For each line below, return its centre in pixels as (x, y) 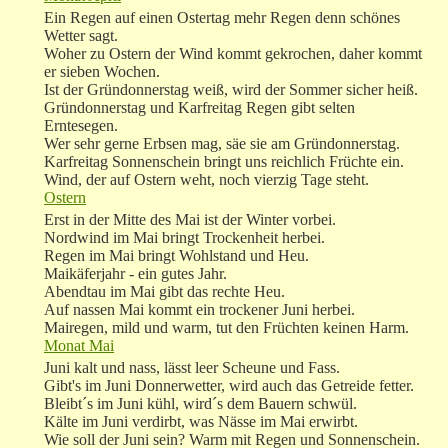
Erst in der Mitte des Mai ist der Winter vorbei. (190, 220)
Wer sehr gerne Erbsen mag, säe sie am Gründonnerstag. (222, 144)
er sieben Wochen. (102, 72)
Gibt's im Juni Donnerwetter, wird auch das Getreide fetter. (229, 386)
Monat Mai (79, 346)
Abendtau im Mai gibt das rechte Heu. (164, 292)
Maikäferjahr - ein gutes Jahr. (135, 274)
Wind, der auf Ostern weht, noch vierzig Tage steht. (206, 180)
